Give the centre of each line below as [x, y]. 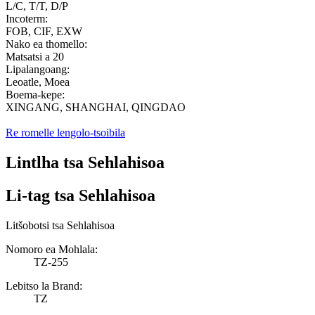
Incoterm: [27, 19]
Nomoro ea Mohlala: [52, 249]
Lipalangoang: [38, 70]
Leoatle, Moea [38, 82]
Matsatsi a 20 [35, 57]
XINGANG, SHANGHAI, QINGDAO [96, 108]
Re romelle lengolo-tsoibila [65, 133]
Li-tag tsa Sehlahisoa [81, 196]
